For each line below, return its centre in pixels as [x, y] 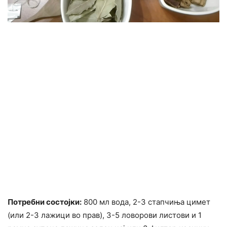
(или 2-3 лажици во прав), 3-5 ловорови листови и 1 [105, 215]
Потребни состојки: [45, 202]
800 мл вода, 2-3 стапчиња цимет [146, 202]
